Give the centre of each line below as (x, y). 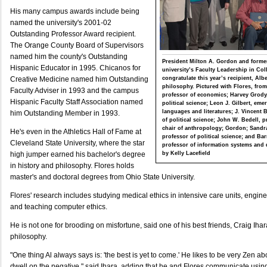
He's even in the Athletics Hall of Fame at (76, 132)
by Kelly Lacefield (186, 153)
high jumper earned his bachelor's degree (78, 154)
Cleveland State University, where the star (77, 143)
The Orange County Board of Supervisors (77, 45)
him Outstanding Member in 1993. (65, 113)
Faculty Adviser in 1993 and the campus (74, 91)
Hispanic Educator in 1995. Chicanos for (75, 68)
